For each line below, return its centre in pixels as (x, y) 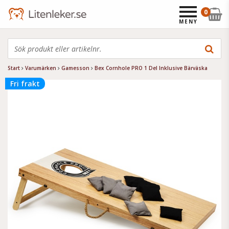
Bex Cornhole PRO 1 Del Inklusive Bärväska (151, 68)
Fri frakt (25, 84)
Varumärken (41, 68)
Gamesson (75, 68)
